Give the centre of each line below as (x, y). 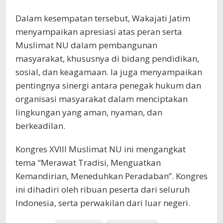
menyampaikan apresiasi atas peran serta (99, 32)
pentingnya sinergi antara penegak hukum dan (108, 86)
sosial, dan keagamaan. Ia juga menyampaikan (109, 72)
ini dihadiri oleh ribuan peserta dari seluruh (103, 190)
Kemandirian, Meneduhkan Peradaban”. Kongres (111, 176)
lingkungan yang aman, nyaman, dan (89, 112)
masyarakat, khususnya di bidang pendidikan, (107, 59)
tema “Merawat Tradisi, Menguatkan (88, 163)
